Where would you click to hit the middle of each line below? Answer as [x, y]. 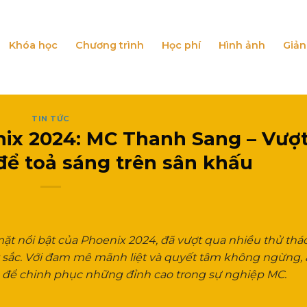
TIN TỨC [51, 119]
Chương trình [110, 45]
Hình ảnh [242, 45]
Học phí [181, 45]
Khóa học [33, 45]
